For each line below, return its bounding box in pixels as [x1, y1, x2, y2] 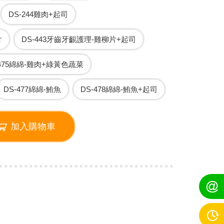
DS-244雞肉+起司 [8, 10, 68, 18]
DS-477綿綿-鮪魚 [3, 85, 61, 93]
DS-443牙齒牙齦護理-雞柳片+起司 [21, 35, 136, 43]
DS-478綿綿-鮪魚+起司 [80, 85, 157, 93]
